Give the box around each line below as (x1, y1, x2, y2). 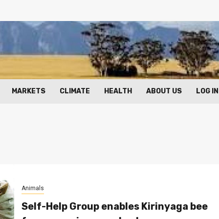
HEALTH (104, 87, 132, 96)
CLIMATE (60, 87, 90, 96)
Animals (21, 184, 44, 192)
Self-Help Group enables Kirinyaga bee (21, 200, 208, 212)
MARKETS (12, 87, 45, 96)
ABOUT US (146, 87, 182, 96)
